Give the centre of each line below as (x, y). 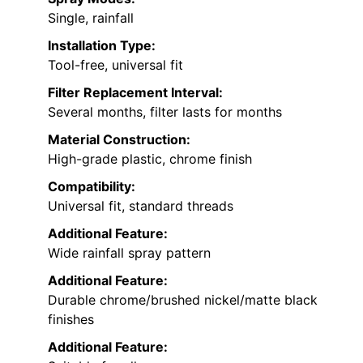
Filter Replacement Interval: (135, 93)
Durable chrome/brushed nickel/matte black (183, 300)
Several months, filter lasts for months (165, 112)
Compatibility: (92, 187)
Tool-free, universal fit (115, 65)
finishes (71, 320)
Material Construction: (119, 140)
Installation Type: (102, 46)
